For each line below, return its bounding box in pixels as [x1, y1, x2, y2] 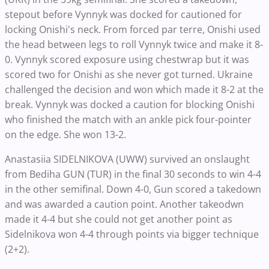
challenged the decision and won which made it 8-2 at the [5, 83, 264, 96]
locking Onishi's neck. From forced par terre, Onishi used [5, 23, 261, 36]
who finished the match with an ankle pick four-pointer [5, 113, 252, 126]
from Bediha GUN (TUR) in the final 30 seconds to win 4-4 [5, 168, 261, 181]
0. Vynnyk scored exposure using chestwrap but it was [5, 53, 249, 66]
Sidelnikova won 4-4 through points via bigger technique [5, 228, 259, 241]
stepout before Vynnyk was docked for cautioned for [5, 8, 242, 21]
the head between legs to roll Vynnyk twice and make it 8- [5, 38, 263, 51]
